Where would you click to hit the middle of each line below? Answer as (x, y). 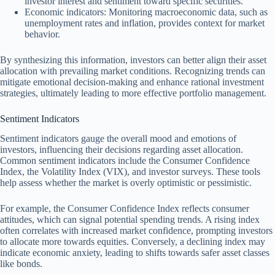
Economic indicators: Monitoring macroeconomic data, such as (146, 12)
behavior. (42, 34)
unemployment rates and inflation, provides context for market (145, 23)
